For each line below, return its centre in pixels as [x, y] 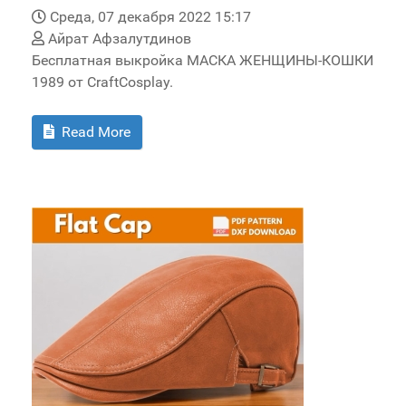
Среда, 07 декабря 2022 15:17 [150, 17]
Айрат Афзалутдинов [118, 39]
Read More [94, 132]
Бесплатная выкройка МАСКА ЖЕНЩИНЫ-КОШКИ [203, 61]
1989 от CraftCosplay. [102, 82]
